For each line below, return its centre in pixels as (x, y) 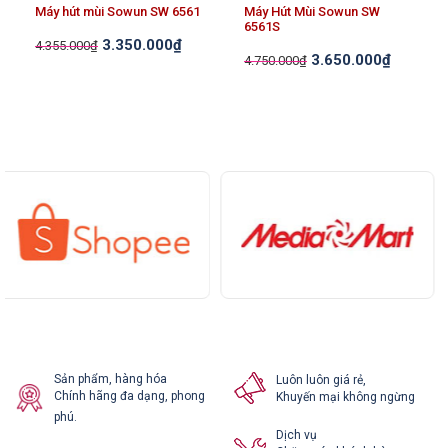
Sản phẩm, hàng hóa (110, 379)
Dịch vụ (296, 435)
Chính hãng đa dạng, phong (129, 396)
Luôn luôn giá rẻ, (321, 379)
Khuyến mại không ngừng (345, 396)
